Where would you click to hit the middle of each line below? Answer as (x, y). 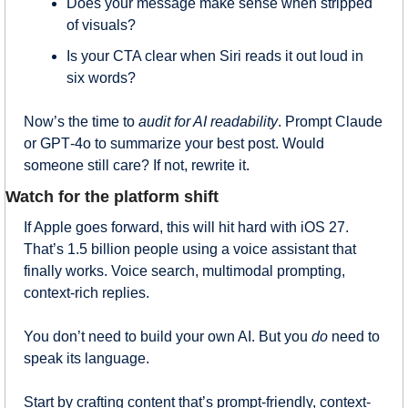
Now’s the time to (81, 121)
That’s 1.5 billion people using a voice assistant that (190, 249)
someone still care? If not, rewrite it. (137, 165)
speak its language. (87, 358)
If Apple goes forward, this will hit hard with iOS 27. (186, 227)
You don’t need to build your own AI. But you (168, 336)
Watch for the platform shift (112, 196)
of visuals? (101, 25)
